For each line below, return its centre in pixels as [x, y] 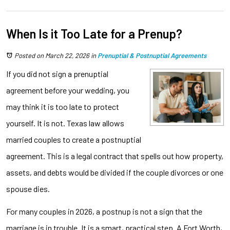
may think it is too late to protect [63, 106]
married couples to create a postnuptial [74, 139]
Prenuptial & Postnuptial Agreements [152, 55]
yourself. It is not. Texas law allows [65, 123]
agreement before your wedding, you [68, 90]
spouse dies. [28, 188]
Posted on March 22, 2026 [52, 55]
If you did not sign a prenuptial [57, 73]
